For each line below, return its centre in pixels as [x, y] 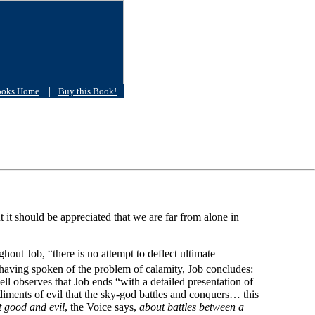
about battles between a [191, 307]
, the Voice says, [102, 307]
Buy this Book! [88, 91]
